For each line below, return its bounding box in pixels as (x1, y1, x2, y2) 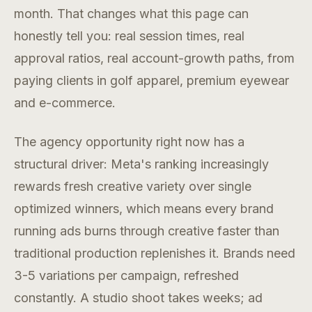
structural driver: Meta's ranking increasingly (14, 157, 269, 172)
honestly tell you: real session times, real (14, 29, 244, 44)
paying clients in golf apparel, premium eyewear (14, 73, 289, 88)
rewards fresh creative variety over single (14, 179, 251, 194)
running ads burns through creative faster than (14, 224, 279, 239)
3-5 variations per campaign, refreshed (14, 268, 239, 283)
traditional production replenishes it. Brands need (14, 246, 295, 261)
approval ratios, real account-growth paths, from (14, 51, 295, 66)
